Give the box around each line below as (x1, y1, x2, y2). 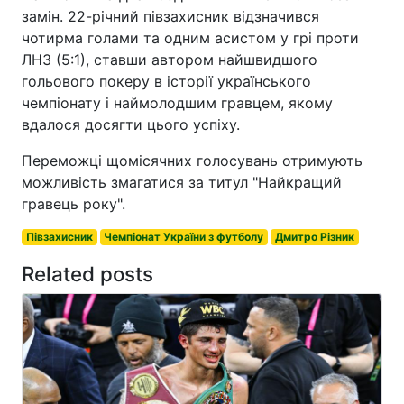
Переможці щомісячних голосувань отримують (22, 151, 363, 170)
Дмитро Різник (274, 229, 354, 243)
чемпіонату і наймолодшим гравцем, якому (22, 93, 333, 112)
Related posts (22, 261, 153, 286)
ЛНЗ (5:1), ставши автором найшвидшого (22, 50, 317, 69)
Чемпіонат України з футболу (104, 229, 264, 243)
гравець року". (22, 194, 125, 213)
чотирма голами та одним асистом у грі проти (22, 28, 359, 47)
